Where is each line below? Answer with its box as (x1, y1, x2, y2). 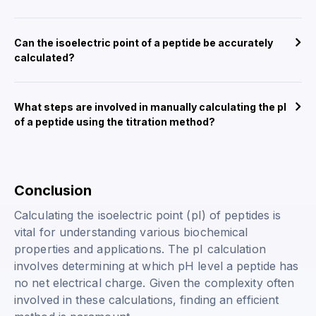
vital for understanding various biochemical (14, 225, 248, 240)
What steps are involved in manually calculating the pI (14, 101, 286, 114)
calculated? (14, 51, 75, 64)
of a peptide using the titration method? (14, 116, 215, 128)
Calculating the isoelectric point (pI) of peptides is (14, 208, 281, 223)
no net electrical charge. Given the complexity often (14, 276, 295, 291)
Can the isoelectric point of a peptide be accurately (14, 37, 273, 49)
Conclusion (14, 182, 92, 200)
